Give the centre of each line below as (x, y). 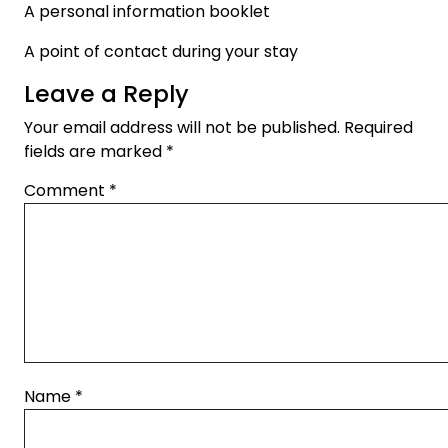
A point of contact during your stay (161, 52)
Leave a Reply (106, 94)
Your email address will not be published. (182, 128)
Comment (66, 191)
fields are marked (95, 152)
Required (378, 128)
